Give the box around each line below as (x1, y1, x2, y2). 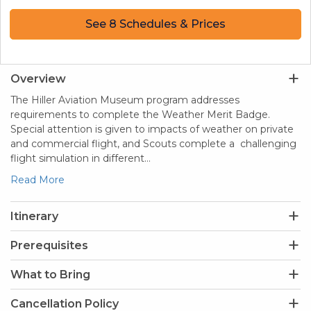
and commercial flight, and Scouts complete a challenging (10, 137, 296, 151)
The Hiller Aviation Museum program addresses (10, 94, 239, 107)
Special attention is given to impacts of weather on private (10, 123, 294, 136)
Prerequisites (10, 239, 88, 253)
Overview (10, 72, 66, 86)
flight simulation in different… (10, 152, 151, 165)
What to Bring (10, 268, 90, 282)
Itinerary (10, 210, 58, 224)
